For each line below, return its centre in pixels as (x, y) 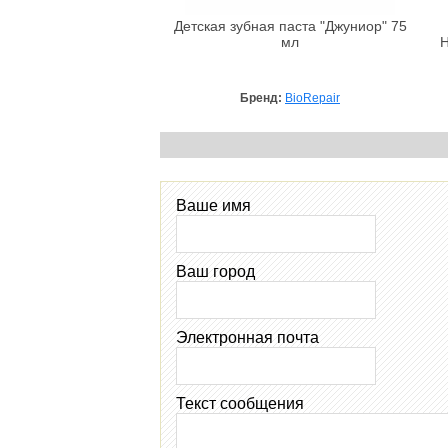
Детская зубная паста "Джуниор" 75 (290, 26)
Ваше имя (213, 205)
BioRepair (312, 97)
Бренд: (262, 97)
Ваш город (215, 271)
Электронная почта (247, 337)
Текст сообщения (240, 403)
